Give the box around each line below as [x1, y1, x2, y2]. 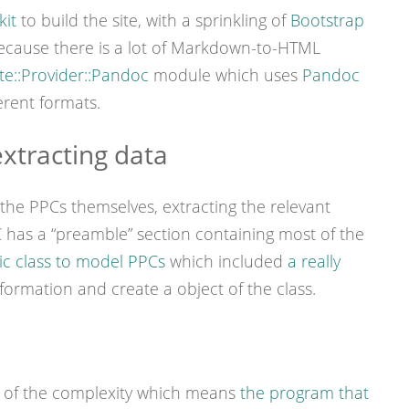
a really [287, 249, 341, 272]
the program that [239, 381, 369, 404]
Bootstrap [289, 8, 364, 31]
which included [164, 249, 288, 272]
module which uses [148, 63, 302, 86]
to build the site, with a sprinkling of [16, 8, 290, 31]
